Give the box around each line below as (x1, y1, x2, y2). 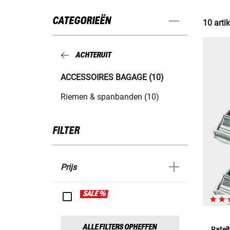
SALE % (82, 189, 107, 198)
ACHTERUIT (75, 51, 111, 60)
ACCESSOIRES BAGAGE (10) (61, 72, 164, 82)
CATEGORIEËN (52, 15, 111, 27)
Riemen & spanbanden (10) (61, 91, 159, 102)
